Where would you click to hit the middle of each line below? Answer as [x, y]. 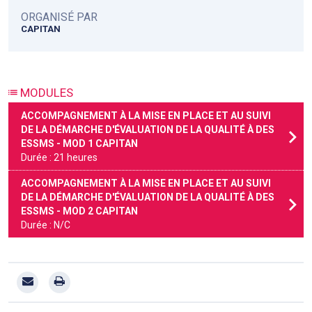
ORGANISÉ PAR [59, 17]
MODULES [45, 92]
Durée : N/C [46, 225]
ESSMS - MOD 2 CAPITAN [79, 211]
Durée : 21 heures [59, 157]
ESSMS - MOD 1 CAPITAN [79, 143]
